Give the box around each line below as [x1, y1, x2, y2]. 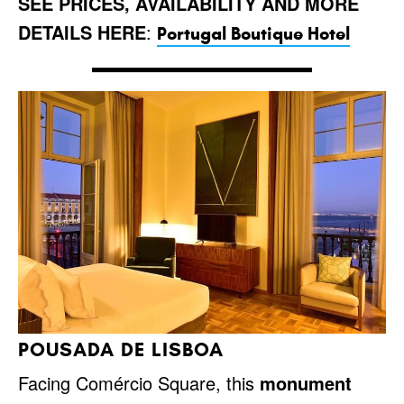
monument [260, 370, 352, 397]
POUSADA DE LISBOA [18, 337, 224, 363]
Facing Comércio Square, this [18, 370, 260, 397]
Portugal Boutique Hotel [157, 23, 350, 45]
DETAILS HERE [18, 19, 146, 45]
